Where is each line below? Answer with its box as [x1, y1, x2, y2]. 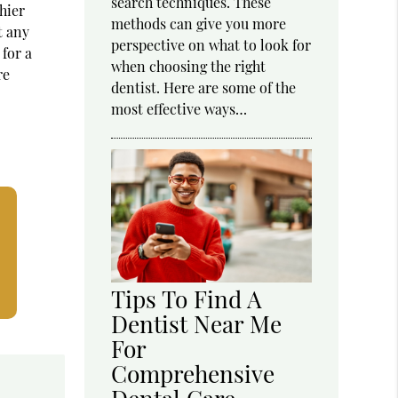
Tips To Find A [111, 283, 263, 315]
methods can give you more [111, 13, 287, 33]
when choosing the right [111, 56, 267, 76]
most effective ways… [111, 99, 248, 118]
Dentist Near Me [111, 308, 283, 340]
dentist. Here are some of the [111, 77, 297, 97]
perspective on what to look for [111, 35, 312, 54]
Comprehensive [111, 358, 275, 390]
